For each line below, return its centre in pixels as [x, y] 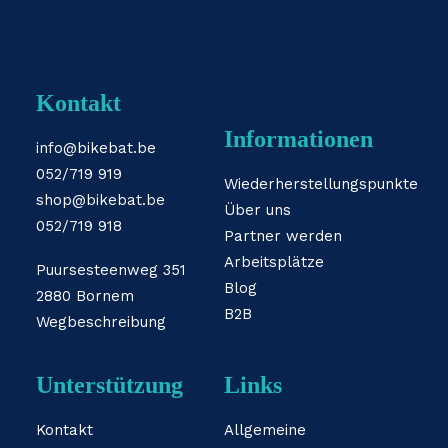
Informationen [298, 139]
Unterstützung [109, 385]
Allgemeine [265, 430]
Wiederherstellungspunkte [321, 184]
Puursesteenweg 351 [111, 270]
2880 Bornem [85, 296]
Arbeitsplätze [274, 262]
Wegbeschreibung [101, 322]
